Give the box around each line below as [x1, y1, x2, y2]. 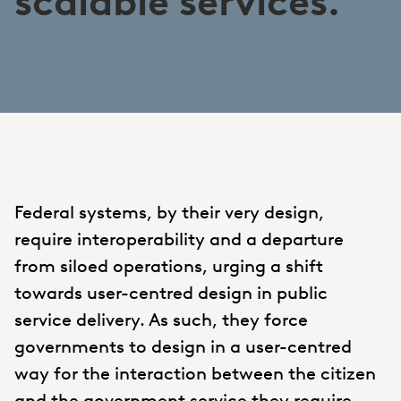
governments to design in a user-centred [14, 335, 352, 357]
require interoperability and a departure [14, 227, 344, 250]
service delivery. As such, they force [14, 308, 308, 330]
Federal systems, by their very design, [14, 200, 324, 223]
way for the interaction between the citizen [14, 362, 376, 384]
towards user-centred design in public [14, 281, 328, 303]
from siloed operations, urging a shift [14, 254, 323, 277]
